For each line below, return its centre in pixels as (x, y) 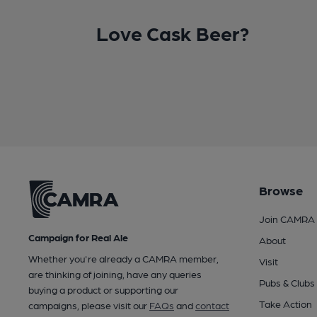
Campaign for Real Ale (78, 237)
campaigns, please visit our (89, 305)
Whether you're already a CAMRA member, (123, 259)
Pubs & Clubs (287, 282)
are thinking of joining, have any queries (115, 274)
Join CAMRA (287, 218)
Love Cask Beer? (173, 32)
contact (212, 305)
